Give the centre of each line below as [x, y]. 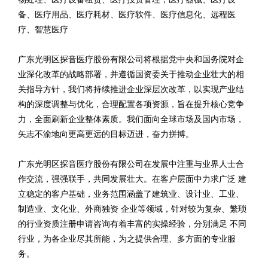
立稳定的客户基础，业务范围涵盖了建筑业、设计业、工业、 [131, 194]
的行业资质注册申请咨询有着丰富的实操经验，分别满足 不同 [132, 224]
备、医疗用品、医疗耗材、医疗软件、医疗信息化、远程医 [127, 15]
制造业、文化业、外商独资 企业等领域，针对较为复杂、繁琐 [132, 209]
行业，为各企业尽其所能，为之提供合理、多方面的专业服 [127, 239]
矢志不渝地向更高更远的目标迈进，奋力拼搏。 [106, 134]
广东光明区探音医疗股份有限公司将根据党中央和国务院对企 [131, 60]
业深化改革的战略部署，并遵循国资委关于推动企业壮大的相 [131, 74]
